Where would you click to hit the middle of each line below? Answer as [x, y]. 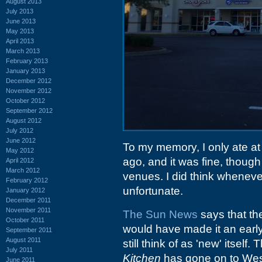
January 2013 [25, 70]
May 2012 [20, 150]
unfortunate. [153, 191]
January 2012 [25, 190]
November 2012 [29, 90]
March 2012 [23, 170]
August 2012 [24, 120]
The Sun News [160, 214]
